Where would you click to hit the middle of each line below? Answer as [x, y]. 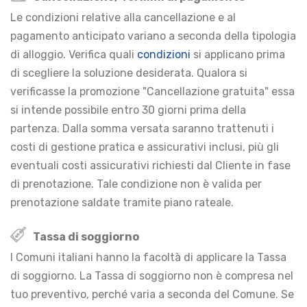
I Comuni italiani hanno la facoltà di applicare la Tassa [148, 257]
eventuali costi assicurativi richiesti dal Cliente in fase [150, 165]
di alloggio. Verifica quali [74, 54]
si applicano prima [238, 54]
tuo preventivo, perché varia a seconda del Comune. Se [152, 294]
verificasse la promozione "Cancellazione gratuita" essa [152, 91]
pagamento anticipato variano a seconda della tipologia [153, 36]
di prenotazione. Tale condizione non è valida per [136, 184]
